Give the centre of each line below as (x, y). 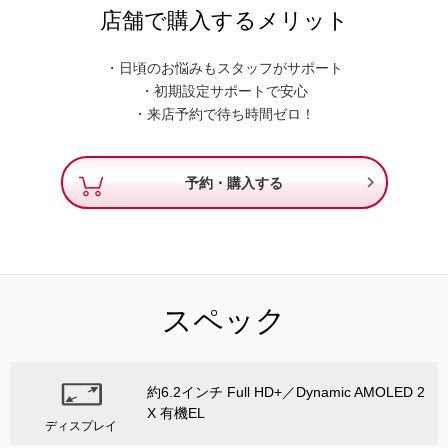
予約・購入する (234, 182)
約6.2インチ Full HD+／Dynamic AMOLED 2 (286, 392)
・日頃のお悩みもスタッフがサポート (224, 68)
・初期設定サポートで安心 (224, 91)
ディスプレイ (81, 426)
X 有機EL (176, 413)
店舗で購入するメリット (224, 21)
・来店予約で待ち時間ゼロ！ (224, 114)
